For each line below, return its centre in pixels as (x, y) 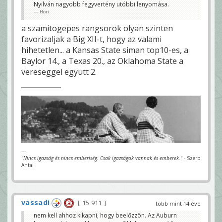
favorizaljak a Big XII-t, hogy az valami (91, 39)
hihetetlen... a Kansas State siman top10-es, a (105, 50)
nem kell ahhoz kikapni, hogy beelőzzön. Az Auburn (105, 216)
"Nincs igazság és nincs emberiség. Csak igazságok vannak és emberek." (102, 158)
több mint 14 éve (178, 203)
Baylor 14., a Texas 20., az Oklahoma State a (102, 61)
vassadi (36, 202)
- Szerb (191, 158)
